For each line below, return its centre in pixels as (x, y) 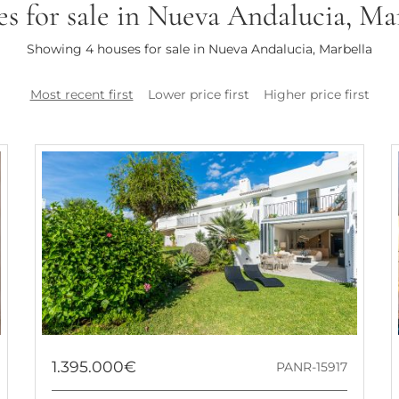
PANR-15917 (312, 366)
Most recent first (81, 94)
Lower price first (198, 94)
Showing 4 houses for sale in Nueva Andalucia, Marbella (199, 49)
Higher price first (316, 94)
